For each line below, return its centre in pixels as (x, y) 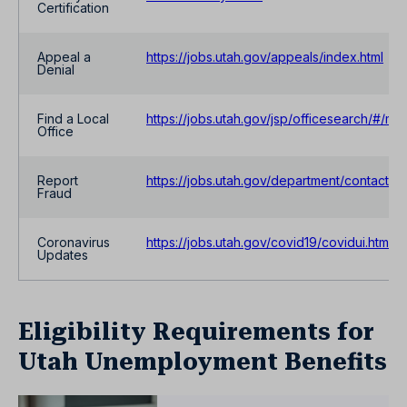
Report (58, 180)
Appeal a (64, 57)
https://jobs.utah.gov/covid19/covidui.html (269, 242)
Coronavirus (74, 242)
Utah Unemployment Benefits (203, 362)
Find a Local (73, 119)
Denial (56, 69)
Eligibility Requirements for (196, 332)
